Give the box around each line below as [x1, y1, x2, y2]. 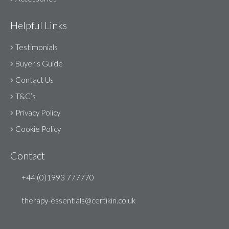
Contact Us [15, 75, 54, 85]
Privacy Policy [15, 108, 60, 118]
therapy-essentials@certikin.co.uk [20, 196, 136, 205]
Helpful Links [10, 19, 67, 32]
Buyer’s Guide [15, 59, 63, 68]
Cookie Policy [15, 124, 61, 134]
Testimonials [15, 42, 58, 52]
